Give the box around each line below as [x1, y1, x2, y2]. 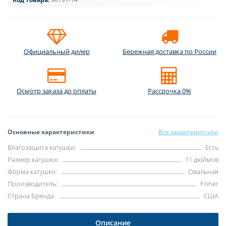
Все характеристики [158, 128, 218, 137]
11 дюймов [185, 155, 218, 164]
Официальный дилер [23, 47, 90, 56]
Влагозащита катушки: [8, 143, 76, 152]
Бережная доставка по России [123, 47, 216, 56]
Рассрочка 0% [148, 86, 191, 96]
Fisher [200, 179, 218, 189]
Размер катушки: [8, 155, 59, 164]
